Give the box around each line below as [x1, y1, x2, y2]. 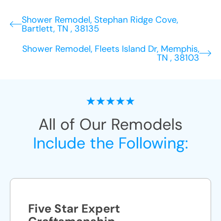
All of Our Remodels [38, 114, 183, 135]
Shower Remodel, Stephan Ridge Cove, [22, 14, 178, 26]
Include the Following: [33, 133, 188, 153]
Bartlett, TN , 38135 [22, 23, 99, 35]
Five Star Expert [28, 201, 120, 216]
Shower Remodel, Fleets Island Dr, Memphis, [22, 43, 199, 55]
